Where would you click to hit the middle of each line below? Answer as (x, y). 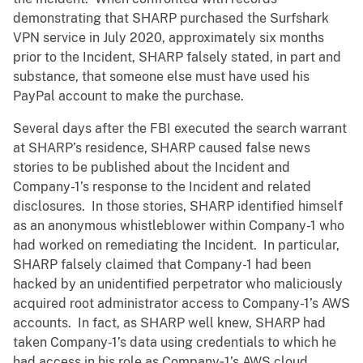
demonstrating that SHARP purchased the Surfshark (171, 19)
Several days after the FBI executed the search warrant (180, 129)
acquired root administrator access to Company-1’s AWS (181, 304)
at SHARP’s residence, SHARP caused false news (162, 148)
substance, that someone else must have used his (161, 77)
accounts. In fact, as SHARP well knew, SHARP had (169, 323)
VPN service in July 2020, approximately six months (169, 38)
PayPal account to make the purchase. (128, 96)
